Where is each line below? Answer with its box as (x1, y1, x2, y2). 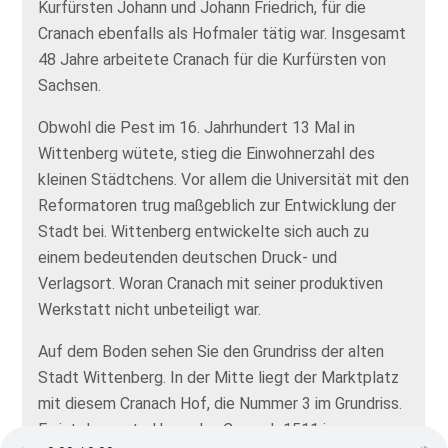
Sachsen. (38, 76, 102, 96)
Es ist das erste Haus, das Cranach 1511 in (38, 420, 335, 440)
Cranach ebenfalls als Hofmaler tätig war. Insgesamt (38, 24, 407, 44)
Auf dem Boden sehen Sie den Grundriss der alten (38, 342, 385, 362)
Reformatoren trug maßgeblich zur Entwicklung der (38, 196, 397, 216)
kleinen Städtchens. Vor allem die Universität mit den (38, 170, 410, 190)
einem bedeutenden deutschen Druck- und (38, 248, 338, 268)
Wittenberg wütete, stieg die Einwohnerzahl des (38, 144, 376, 164)
